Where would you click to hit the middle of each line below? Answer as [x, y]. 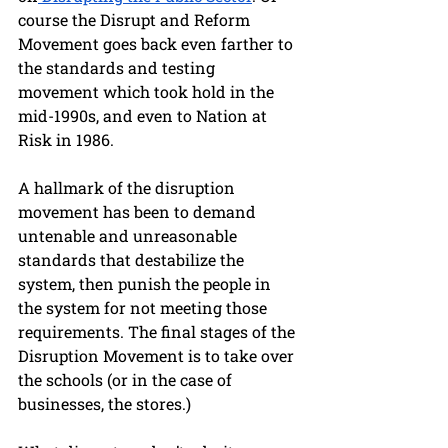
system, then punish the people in [146, 284]
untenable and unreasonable [129, 236]
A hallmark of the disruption [128, 188]
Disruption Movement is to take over [158, 356]
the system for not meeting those [144, 308]
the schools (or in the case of [127, 380]
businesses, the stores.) [106, 404]
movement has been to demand [139, 212]
